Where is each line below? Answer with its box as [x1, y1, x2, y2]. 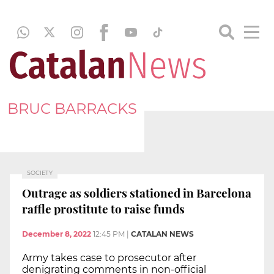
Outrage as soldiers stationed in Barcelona [22, 184, 251, 201]
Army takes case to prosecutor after [22, 252, 196, 264]
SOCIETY [27, 169, 53, 176]
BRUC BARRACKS [7, 99, 137, 117]
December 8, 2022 [22, 229, 91, 239]
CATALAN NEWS [131, 229, 194, 239]
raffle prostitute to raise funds [22, 200, 185, 217]
